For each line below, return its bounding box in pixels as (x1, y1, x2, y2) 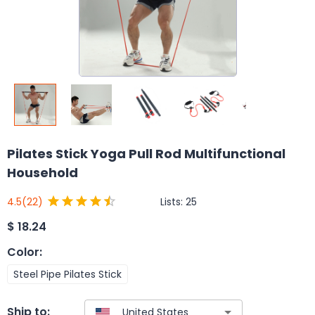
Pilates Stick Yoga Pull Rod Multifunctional (7, 145, 285, 162)
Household (7, 164, 78, 181)
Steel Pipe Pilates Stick (13, 266, 122, 281)
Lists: (160, 194, 186, 209)
